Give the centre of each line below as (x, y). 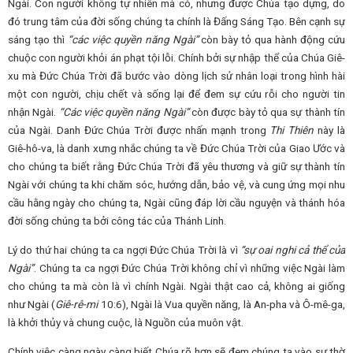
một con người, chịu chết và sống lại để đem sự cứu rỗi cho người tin (176, 94)
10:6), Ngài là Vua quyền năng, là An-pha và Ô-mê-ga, (222, 304)
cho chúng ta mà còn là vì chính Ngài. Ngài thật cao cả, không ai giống (176, 286)
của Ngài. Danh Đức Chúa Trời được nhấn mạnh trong (139, 130)
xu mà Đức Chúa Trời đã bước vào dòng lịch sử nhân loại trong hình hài (176, 76)
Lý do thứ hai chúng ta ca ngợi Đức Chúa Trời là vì (124, 249)
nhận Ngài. (33, 112)
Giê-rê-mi (77, 304)
